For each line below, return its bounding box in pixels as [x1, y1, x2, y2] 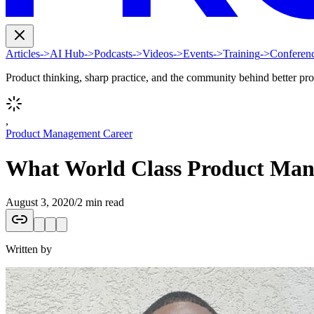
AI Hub [50, 48, 84, 60]
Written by [6, 243, 52, 255]
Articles [6, 48, 40, 60]
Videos [142, 48, 173, 60]
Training [223, 48, 260, 60]
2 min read [77, 196, 124, 208]
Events [183, 48, 213, 60]
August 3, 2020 [6, 196, 74, 208]
